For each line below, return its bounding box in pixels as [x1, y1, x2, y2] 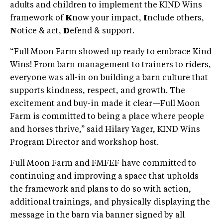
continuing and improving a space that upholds [10, 172, 199, 181]
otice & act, [17, 27, 63, 35]
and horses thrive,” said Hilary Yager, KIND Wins [10, 125, 200, 134]
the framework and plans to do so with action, [10, 185, 191, 194]
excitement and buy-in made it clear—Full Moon [10, 100, 200, 108]
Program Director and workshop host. [10, 138, 159, 147]
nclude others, [147, 14, 204, 22]
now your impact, [72, 14, 143, 22]
